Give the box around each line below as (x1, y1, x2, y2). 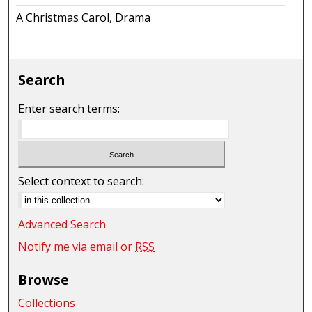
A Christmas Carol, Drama (16, 9, 151, 25)
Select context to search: (18, 173, 145, 189)
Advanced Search (18, 217, 107, 233)
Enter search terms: (18, 100, 120, 116)
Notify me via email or (18, 239, 136, 255)
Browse (18, 270, 70, 290)
